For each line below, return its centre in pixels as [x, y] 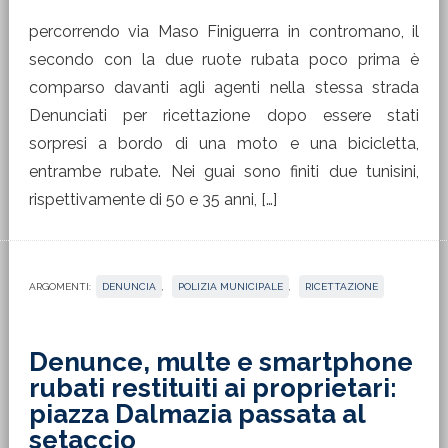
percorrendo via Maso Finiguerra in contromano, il [224, 31]
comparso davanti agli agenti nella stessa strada [224, 87]
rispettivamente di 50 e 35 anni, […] [152, 199]
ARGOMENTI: [59, 286]
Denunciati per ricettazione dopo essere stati [224, 115]
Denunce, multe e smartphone [220, 362]
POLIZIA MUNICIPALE [230, 286]
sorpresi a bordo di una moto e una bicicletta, [224, 143]
